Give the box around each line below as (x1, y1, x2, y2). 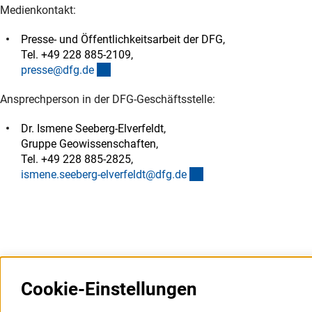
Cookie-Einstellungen (21, 279, 197, 299)
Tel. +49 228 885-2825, (21, 152, 133, 166)
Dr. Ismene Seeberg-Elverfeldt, (21, 121, 169, 135)
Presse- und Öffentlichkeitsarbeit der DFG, (21, 32, 228, 46)
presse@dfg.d (21, 63, 88, 77)
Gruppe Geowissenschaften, (21, 136, 161, 150)
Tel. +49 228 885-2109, (21, 47, 136, 61)
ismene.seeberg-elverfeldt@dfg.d (21, 167, 181, 181)
